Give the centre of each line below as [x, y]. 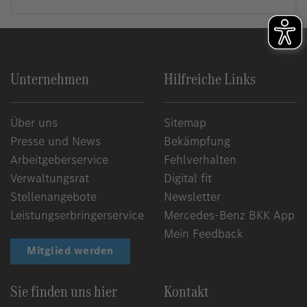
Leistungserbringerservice [77, 216]
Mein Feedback [204, 234]
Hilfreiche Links [210, 79]
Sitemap [185, 123]
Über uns [34, 123]
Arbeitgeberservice [59, 160]
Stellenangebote [53, 197]
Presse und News [56, 142]
